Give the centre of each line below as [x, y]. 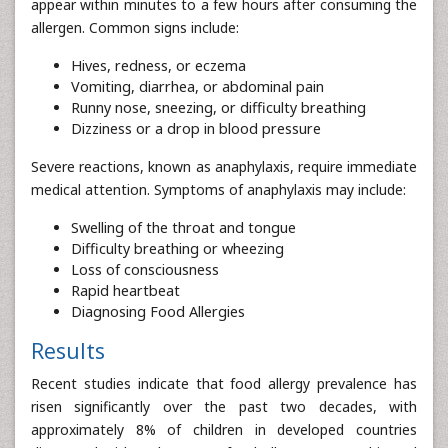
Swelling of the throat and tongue [183, 227]
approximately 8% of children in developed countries [224, 429]
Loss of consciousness [145, 269]
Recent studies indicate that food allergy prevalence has [224, 383]
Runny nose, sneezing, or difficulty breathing [218, 107]
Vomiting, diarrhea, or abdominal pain [197, 86]
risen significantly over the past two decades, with [224, 406]
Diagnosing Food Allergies [158, 311]
